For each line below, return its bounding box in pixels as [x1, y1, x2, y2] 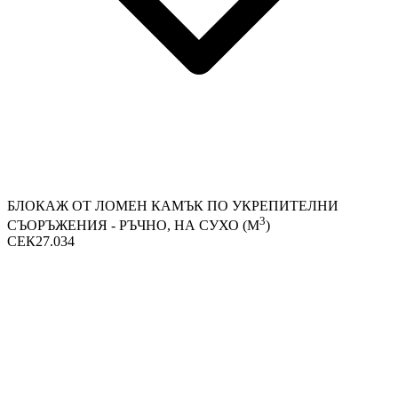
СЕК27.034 [7, 233, 75, 249]
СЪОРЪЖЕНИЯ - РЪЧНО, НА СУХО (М [7, 217, 259, 233]
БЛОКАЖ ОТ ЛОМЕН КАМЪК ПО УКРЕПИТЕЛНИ [7, 197, 338, 213]
